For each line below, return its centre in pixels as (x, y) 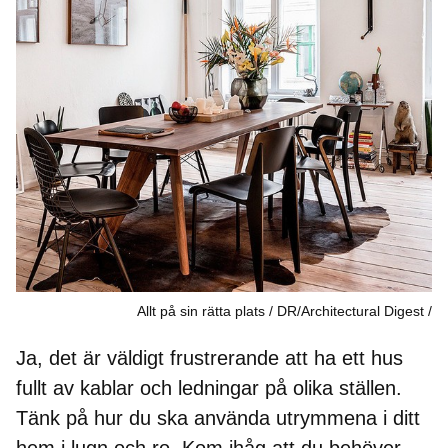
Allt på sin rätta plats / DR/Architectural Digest (280, 310)
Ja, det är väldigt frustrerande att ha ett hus (209, 357)
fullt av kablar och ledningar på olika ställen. (209, 387)
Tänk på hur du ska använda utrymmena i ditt (218, 417)
